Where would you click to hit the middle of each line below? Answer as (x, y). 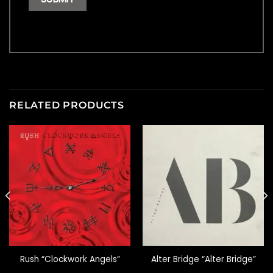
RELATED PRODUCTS (67, 105)
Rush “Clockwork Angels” (70, 259)
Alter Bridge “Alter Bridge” (203, 259)
